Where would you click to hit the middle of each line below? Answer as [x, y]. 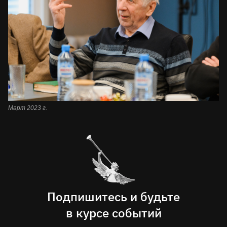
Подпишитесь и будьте [113, 196]
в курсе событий [113, 213]
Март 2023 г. [28, 108]
